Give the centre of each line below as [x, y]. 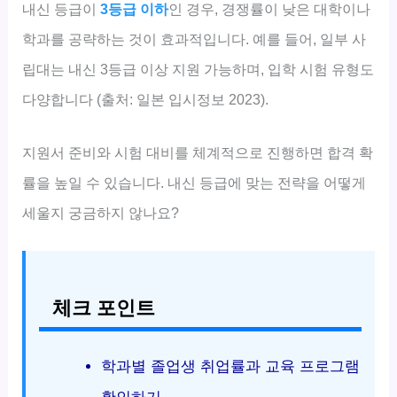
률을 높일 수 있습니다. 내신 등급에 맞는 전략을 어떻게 [195, 183]
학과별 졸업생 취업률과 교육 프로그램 [230, 367]
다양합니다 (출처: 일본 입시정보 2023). [146, 99]
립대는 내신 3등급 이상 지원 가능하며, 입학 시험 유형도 [198, 69]
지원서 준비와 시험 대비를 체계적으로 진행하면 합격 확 [198, 153]
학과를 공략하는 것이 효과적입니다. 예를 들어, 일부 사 [195, 39]
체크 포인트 [104, 309]
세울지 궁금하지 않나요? [101, 213]
